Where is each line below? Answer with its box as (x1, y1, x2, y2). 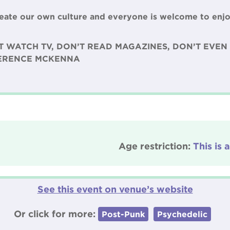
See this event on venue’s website (37, 184, 193, 194)
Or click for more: (14, 208, 98, 219)
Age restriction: (119, 141, 193, 151)
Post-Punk (102, 209, 145, 219)
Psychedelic (157, 209, 207, 219)
